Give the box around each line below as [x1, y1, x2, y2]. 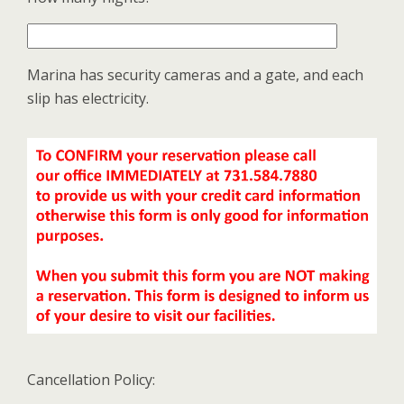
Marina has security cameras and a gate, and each [27, 65, 363, 85]
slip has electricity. [27, 88, 149, 108]
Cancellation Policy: [27, 370, 155, 390]
